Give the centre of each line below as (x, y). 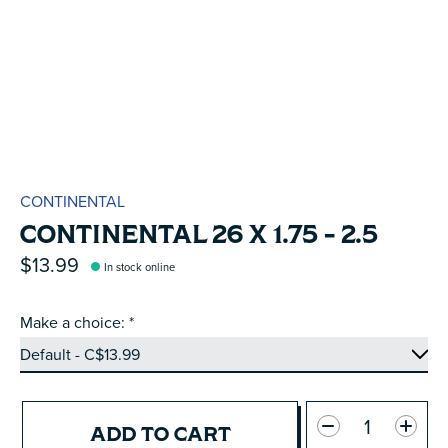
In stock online (140, 266)
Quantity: (338, 412)
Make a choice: (74, 322)
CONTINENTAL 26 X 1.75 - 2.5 (199, 233)
